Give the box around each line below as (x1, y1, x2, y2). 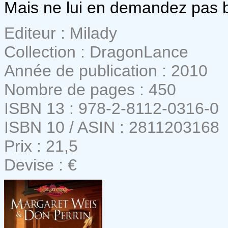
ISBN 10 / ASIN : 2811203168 (4, 118, 219, 136)
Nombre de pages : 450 (4, 80, 176, 99)
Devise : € (4, 155, 77, 174)
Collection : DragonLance (4, 42, 188, 61)
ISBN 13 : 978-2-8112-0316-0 (4, 99, 219, 118)
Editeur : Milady (4, 23, 117, 42)
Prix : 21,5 (4, 136, 78, 155)
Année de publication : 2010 (4, 61, 208, 80)
